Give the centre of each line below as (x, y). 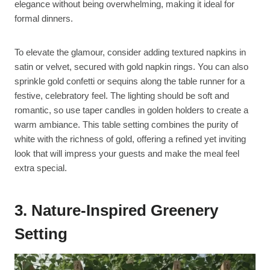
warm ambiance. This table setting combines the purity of (126, 124)
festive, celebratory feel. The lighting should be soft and (122, 95)
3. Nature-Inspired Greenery (116, 210)
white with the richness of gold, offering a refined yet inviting (130, 139)
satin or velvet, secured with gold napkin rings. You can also (131, 66)
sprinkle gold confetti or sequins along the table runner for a (130, 81)
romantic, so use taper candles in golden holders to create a (131, 110)
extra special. (41, 168)
